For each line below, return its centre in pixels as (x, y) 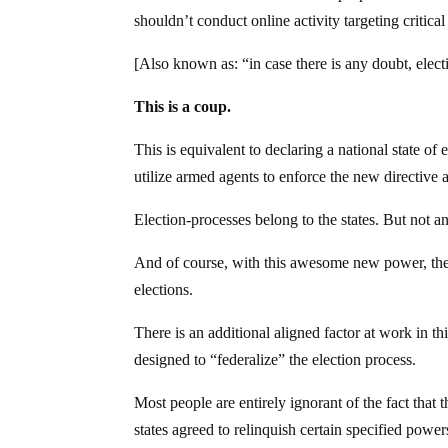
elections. (164, 289)
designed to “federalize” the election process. (275, 359)
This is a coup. (183, 106)
